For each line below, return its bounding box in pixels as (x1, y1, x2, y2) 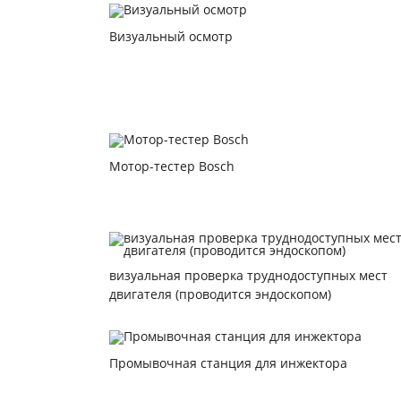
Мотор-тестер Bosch (109, 158, 235, 175)
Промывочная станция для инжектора (109, 354, 347, 371)
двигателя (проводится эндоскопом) (109, 286, 331, 303)
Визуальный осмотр (109, 28, 233, 45)
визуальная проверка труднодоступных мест (109, 267, 388, 284)
